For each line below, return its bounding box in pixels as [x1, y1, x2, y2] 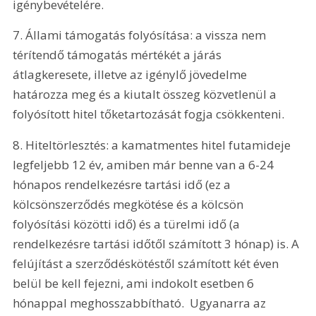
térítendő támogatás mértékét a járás [13, 47, 225, 63]
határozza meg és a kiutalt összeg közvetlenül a [13, 86, 280, 103]
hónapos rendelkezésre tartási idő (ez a [13, 176, 234, 193]
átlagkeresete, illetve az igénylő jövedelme [13, 66, 250, 83]
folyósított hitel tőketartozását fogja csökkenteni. [13, 106, 285, 123]
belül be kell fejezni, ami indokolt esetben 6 [13, 274, 257, 291]
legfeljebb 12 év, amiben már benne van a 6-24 [13, 156, 277, 173]
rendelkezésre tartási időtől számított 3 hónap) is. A [13, 235, 303, 252]
